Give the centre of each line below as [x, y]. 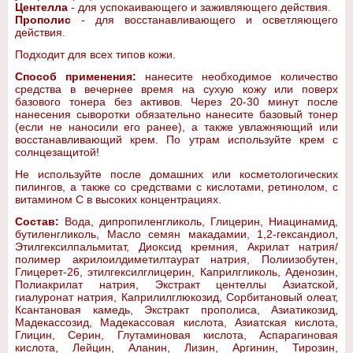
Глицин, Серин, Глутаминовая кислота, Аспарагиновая [176, 335]
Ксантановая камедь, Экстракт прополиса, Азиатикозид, [176, 310]
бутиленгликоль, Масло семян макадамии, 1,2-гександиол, [176, 234]
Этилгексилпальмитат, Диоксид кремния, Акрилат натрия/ [176, 247]
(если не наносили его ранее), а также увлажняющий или [176, 127]
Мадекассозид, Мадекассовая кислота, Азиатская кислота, [176, 322]
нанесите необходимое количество [242, 76]
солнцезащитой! [57, 152]
